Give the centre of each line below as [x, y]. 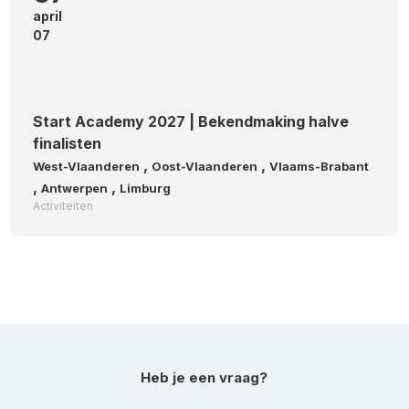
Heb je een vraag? [204, 378]
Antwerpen [74, 188]
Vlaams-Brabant [319, 166]
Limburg [145, 188]
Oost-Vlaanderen [204, 166]
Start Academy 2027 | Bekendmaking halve [191, 121]
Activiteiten [63, 206]
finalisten [67, 143]
